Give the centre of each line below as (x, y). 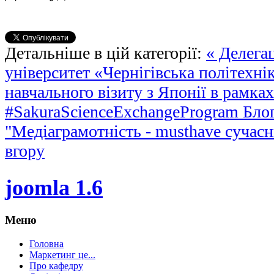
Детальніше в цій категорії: (103, 53)
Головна (46, 243)
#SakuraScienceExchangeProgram (124, 112)
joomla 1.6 (54, 187)
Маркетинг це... (62, 254)
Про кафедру (56, 265)
